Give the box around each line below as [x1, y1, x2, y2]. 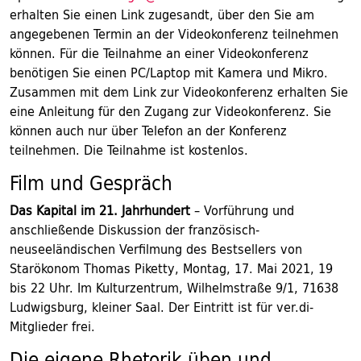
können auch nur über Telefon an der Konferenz [10, 119, 287, 142]
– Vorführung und [190, 199, 294, 222]
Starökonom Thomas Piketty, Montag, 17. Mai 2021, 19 [10, 257, 333, 280]
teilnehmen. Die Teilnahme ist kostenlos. [10, 139, 248, 161]
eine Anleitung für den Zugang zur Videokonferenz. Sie [10, 100, 331, 122]
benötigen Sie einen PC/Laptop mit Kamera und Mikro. [10, 61, 328, 84]
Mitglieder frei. [10, 315, 95, 338]
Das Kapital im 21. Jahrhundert [10, 199, 190, 222]
